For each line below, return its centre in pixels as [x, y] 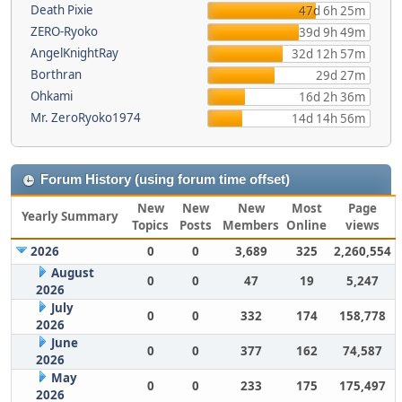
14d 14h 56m [328, 118]
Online [306, 225]
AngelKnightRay [74, 53]
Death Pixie [62, 10]
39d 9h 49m [332, 32]
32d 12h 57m [328, 54]
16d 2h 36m [332, 97]
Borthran [56, 74]
